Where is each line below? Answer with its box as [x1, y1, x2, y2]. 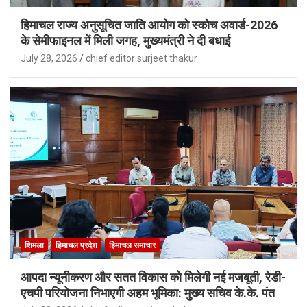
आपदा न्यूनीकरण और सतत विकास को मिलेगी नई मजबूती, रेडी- [21, 269, 286, 284]
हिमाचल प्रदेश [56, 240, 97, 250]
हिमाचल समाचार [109, 240, 156, 250]
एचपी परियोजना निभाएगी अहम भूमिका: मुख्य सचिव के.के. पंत [21, 285, 275, 300]
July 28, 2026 [21, 53, 77, 64]
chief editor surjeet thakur [86, 53, 197, 64]
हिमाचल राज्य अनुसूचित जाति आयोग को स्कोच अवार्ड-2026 [21, 18, 278, 33]
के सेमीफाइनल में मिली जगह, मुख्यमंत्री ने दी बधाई [21, 34, 230, 49]
